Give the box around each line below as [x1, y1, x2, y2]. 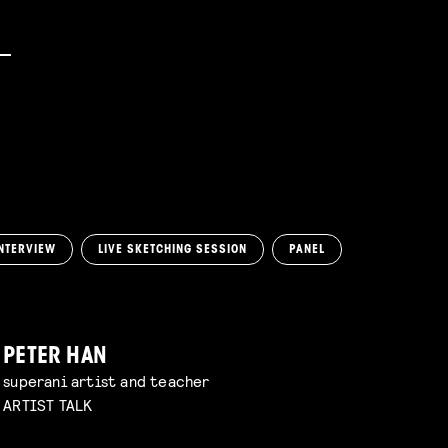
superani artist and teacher [3, 370, 210, 390]
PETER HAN [3, 345, 108, 369]
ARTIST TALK [3, 394, 93, 414]
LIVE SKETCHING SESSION [98, 244, 247, 257]
